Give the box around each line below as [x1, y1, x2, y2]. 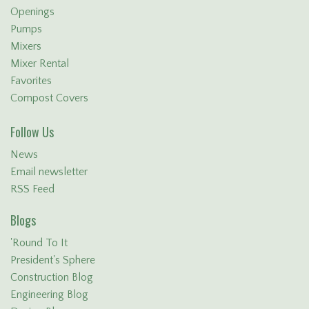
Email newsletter [10, 165, 88, 178]
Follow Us [10, 122, 54, 141]
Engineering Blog [10, 288, 88, 301]
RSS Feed [10, 182, 54, 195]
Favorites [10, 74, 52, 88]
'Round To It [10, 236, 68, 249]
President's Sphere [10, 253, 95, 266]
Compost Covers [10, 92, 88, 105]
